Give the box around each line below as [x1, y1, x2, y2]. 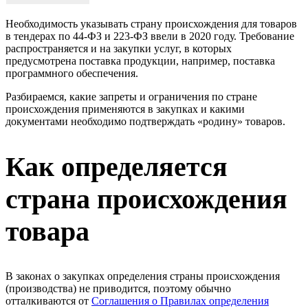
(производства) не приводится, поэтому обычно [5, 283, 231, 295]
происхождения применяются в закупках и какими [5, 102, 245, 115]
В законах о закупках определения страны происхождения [5, 270, 280, 283]
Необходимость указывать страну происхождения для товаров [5, 17, 297, 30]
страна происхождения [5, 184, 287, 215]
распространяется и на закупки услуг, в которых [5, 42, 232, 54]
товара [5, 216, 89, 247]
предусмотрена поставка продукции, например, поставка [5, 54, 275, 67]
